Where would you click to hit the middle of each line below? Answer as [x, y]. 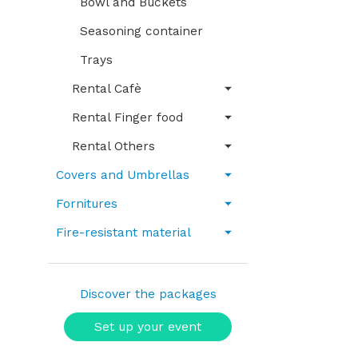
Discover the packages [148, 294]
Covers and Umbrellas [123, 175]
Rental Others [113, 146]
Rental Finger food [127, 117]
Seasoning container [141, 31]
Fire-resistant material [123, 233]
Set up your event [148, 327]
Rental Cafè [107, 89]
